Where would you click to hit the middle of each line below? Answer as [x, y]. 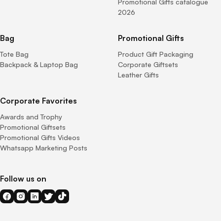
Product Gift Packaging [156, 54]
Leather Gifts [138, 74]
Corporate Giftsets [148, 64]
